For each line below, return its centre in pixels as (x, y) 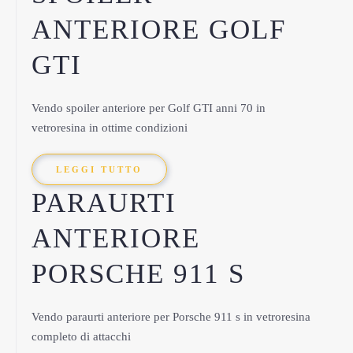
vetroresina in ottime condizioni (110, 128)
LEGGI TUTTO (99, 169)
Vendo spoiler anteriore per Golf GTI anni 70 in (149, 108)
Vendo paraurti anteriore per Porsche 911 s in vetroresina (171, 317)
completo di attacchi (81, 336)
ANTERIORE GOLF (159, 30)
